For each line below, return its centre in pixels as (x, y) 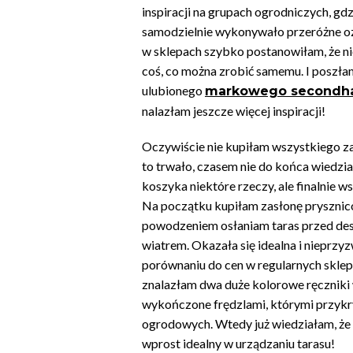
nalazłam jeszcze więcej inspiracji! (234, 111)
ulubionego (173, 91)
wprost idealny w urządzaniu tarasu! (238, 344)
